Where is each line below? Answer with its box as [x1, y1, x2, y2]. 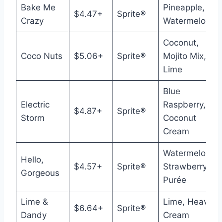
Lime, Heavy [163, 197, 213, 207]
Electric [20, 100, 50, 110]
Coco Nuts [20, 51, 62, 61]
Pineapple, [163, 2, 205, 12]
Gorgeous [20, 168, 59, 178]
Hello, [20, 155, 44, 165]
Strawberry [163, 162, 207, 171]
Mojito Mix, [163, 51, 206, 61]
